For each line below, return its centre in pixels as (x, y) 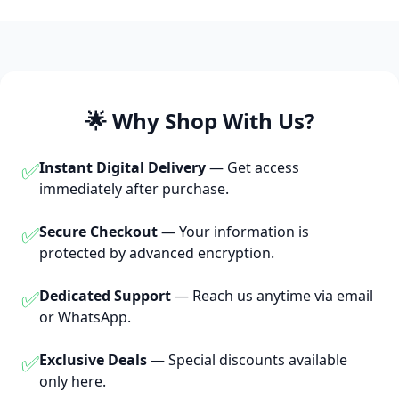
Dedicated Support (105, 296)
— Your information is (233, 232)
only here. (73, 382)
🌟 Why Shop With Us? (199, 121)
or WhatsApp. (85, 318)
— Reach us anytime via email (272, 296)
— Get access (252, 168)
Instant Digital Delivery (122, 168)
